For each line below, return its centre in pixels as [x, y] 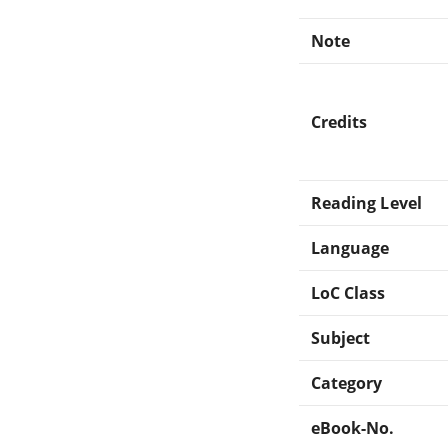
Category [347, 382]
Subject [341, 337]
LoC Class [348, 292]
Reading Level [366, 202]
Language [350, 247]
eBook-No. [353, 427]
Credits [339, 121]
